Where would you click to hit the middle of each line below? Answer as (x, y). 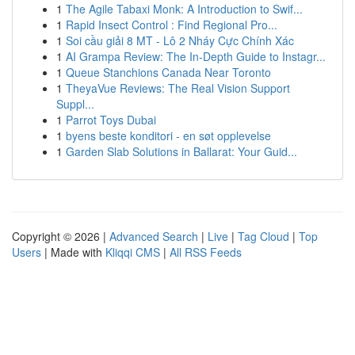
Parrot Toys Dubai (111, 120)
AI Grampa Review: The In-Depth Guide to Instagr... (196, 56)
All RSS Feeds (206, 252)
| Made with (73, 252)
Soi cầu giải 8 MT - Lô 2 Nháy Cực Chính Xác (180, 40)
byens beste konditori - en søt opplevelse (168, 136)
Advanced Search (154, 236)
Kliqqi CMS (133, 252)
